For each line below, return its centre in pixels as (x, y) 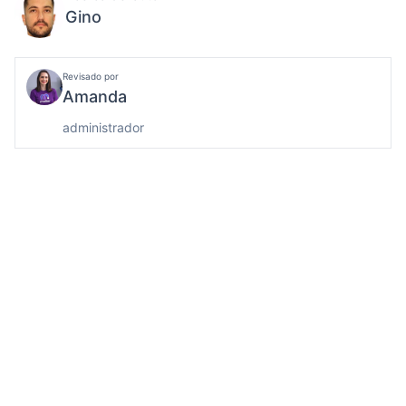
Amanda (95, 97)
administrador (103, 127)
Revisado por (91, 76)
